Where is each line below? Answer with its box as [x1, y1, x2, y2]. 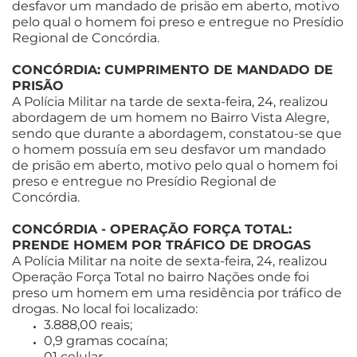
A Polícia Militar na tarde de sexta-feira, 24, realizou [12, 93, 328, 109]
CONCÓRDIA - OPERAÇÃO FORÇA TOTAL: [12, 221, 292, 237]
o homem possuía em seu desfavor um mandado [12, 141, 326, 157]
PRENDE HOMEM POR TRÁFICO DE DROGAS [12, 237, 311, 253]
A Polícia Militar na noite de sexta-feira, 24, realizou [12, 253, 328, 269]
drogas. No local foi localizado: [12, 300, 198, 316]
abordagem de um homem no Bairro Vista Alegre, [12, 109, 329, 125]
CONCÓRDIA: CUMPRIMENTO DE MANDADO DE [12, 61, 333, 77]
